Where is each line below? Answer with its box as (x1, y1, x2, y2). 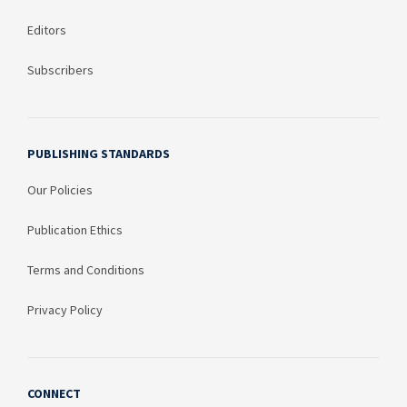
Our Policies (27, 182, 93, 199)
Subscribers (27, 62, 94, 79)
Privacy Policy (27, 302, 103, 319)
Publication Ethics (27, 222, 123, 239)
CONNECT (27, 385, 81, 402)
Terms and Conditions (27, 262, 144, 279)
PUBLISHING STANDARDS (27, 145, 170, 163)
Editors (27, 22, 66, 39)
